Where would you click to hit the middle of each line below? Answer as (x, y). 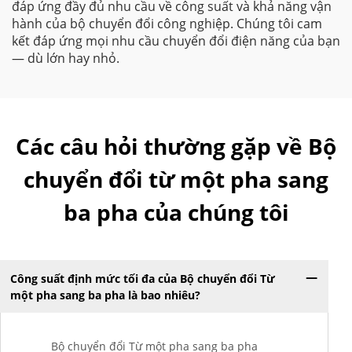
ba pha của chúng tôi (176, 212)
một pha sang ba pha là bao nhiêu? (105, 295)
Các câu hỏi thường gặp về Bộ (176, 146)
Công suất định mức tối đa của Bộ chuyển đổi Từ (142, 278)
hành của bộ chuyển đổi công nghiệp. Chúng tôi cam (167, 24)
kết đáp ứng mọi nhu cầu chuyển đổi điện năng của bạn (176, 41)
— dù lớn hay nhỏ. (66, 58)
